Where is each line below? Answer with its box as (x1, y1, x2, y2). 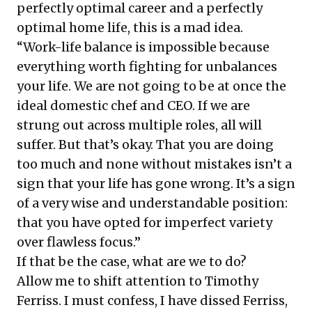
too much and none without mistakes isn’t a (17, 155, 292, 172)
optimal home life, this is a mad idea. (17, 19, 243, 36)
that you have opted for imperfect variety (17, 214, 272, 231)
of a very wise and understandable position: (17, 194, 288, 211)
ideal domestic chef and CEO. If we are (17, 97, 250, 114)
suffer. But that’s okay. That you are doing (17, 136, 274, 153)
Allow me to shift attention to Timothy (17, 272, 258, 289)
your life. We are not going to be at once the (17, 77, 286, 94)
